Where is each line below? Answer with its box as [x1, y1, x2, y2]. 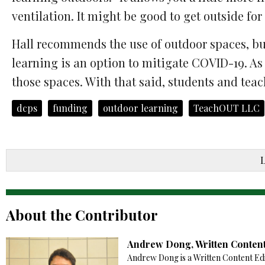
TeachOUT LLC [193, 102, 260, 115]
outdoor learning [103, 102, 178, 115]
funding [53, 102, 88, 115]
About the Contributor [6, 205, 158, 225]
